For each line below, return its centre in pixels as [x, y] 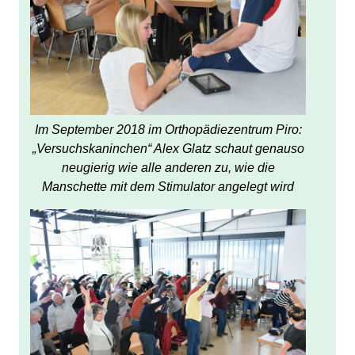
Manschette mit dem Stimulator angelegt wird [168, 186]
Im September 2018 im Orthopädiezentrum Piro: [168, 129]
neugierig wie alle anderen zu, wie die [168, 167]
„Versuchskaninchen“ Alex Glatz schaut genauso [168, 148]
